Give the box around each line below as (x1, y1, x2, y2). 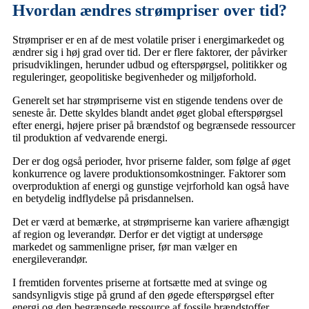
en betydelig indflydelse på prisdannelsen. (12, 192, 194, 205)
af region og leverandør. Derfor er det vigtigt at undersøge (12, 228, 263, 241)
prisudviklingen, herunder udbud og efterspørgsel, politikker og (12, 59, 287, 71)
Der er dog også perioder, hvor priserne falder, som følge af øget (12, 155, 290, 168)
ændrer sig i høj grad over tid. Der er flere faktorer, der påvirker (12, 46, 287, 59)
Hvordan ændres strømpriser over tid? (12, 1, 287, 20)
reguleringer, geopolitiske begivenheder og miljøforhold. (12, 71, 257, 83)
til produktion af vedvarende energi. (12, 132, 168, 144)
